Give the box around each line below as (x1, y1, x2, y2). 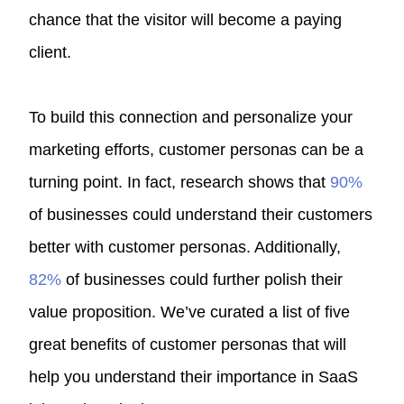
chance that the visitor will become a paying (29, 10, 343, 29)
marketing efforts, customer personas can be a (29, 140, 364, 159)
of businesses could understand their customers (29, 205, 373, 224)
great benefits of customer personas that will (29, 335, 347, 353)
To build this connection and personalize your (29, 107, 353, 126)
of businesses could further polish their (61, 270, 344, 289)
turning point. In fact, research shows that (29, 172, 331, 191)
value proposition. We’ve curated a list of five (29, 302, 351, 321)
